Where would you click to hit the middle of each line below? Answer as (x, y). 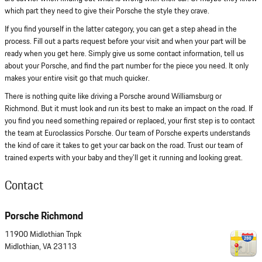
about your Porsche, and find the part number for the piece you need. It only (127, 66)
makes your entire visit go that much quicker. (77, 78)
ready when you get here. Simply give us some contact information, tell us (124, 54)
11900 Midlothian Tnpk (43, 235)
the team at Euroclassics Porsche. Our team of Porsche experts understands (127, 133)
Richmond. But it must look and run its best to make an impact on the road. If (129, 108)
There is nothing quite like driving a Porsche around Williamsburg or (113, 96)
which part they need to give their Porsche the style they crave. (107, 11)
